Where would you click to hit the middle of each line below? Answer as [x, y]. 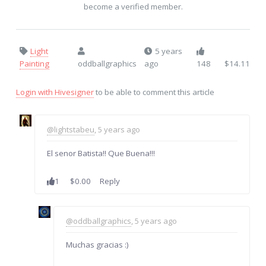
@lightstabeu [71, 129]
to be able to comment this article [154, 92]
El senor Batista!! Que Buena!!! [101, 153]
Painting [35, 64]
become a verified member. [133, 7]
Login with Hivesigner [55, 92]
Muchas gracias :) [97, 245]
